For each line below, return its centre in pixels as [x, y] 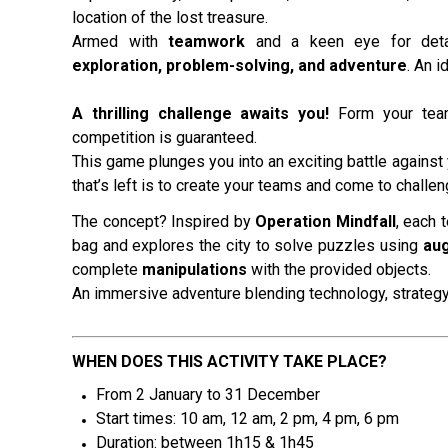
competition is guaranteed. [164, 137]
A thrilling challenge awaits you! [201, 113]
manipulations [194, 269]
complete [107, 269]
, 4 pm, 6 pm [357, 418]
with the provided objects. [339, 269]
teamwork [212, 41]
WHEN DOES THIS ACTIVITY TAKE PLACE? [229, 361]
